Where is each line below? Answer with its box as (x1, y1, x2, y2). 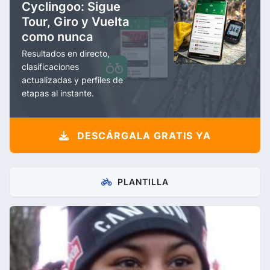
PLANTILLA (118, 176, 169, 187)
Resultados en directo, (22, 48, 110, 58)
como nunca (22, 30, 93, 44)
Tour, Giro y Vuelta (22, 14, 129, 29)
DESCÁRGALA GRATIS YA (74, 130, 211, 142)
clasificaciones (22, 61, 79, 72)
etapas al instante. (22, 88, 94, 98)
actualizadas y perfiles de (22, 75, 123, 85)
